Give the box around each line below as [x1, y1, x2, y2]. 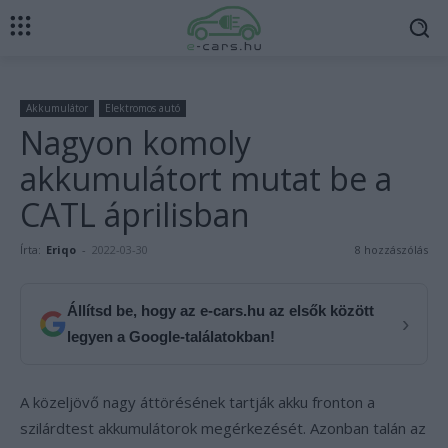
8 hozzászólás [355, 242, 428, 257]
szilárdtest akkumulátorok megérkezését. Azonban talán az [20, 418, 426, 438]
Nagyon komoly [20, 121, 251, 164]
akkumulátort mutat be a [20, 157, 392, 200]
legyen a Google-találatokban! [67, 328, 275, 345]
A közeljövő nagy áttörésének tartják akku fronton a [20, 392, 375, 412]
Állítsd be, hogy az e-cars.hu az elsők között [67, 302, 374, 319]
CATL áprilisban [20, 193, 250, 236]
